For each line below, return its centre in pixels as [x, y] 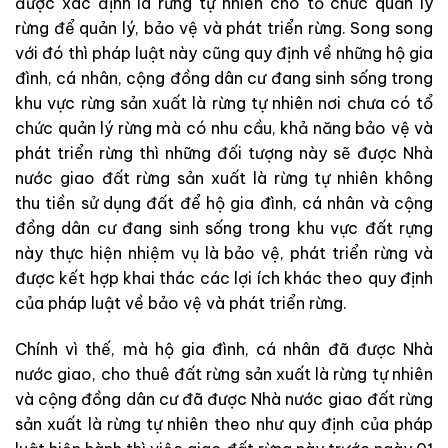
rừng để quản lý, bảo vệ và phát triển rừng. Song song [224, 28]
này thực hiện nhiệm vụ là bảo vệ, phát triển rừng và [224, 253]
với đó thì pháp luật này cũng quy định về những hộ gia [224, 53]
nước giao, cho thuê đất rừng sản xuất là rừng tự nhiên [224, 374]
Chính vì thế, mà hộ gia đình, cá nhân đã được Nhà [224, 349]
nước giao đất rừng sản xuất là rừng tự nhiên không [224, 178]
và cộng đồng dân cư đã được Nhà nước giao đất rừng [224, 399]
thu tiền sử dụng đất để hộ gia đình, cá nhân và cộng [224, 203]
